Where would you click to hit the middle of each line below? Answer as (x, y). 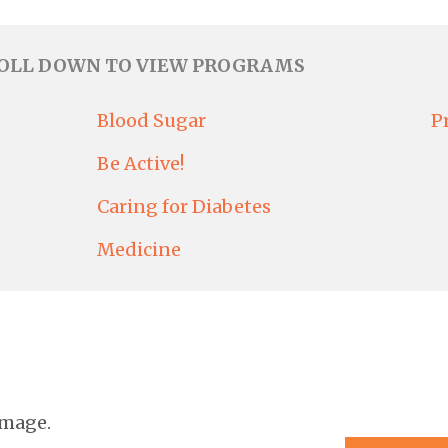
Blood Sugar (152, 121)
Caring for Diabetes (184, 207)
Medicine (139, 250)
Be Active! (141, 164)
